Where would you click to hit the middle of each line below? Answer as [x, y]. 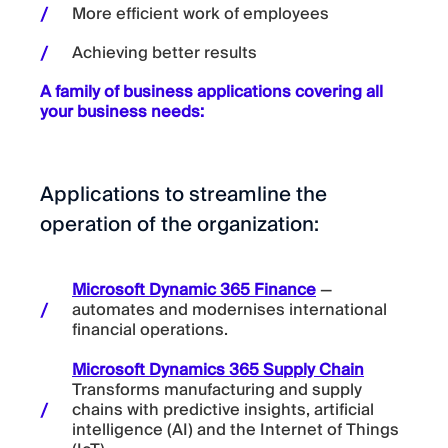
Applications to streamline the [183, 195]
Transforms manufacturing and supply [217, 389]
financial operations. [150, 330]
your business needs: [122, 112]
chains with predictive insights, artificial [223, 409]
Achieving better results [164, 53]
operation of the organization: [179, 225]
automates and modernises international [229, 310]
